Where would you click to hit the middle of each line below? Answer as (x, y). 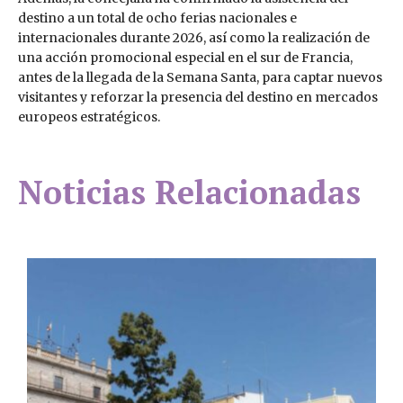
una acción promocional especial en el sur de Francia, (185, 58)
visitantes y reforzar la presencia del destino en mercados (198, 98)
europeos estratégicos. (89, 117)
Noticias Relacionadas (189, 193)
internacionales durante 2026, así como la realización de (194, 38)
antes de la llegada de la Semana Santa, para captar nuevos (200, 78)
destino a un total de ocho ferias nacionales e (157, 18)
